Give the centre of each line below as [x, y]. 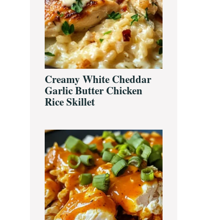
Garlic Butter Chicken [94, 91]
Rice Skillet [70, 102]
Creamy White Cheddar [98, 79]
